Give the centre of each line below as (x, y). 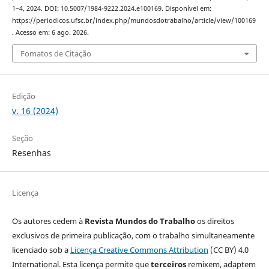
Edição (23, 96)
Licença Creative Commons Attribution (139, 250)
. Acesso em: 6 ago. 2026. (50, 32)
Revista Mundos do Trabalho (140, 221)
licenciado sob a (41, 250)
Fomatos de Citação (56, 54)
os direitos (214, 221)
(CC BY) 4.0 (228, 250)
